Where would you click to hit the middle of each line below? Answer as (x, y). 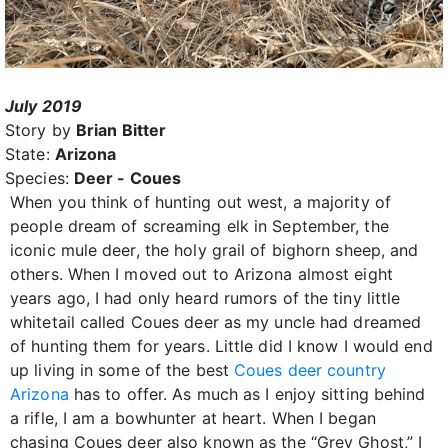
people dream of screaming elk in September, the (199, 226)
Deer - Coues (127, 178)
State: (30, 154)
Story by (40, 130)
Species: (39, 178)
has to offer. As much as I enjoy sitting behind (247, 394)
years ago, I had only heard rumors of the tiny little (205, 298)
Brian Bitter (121, 130)
